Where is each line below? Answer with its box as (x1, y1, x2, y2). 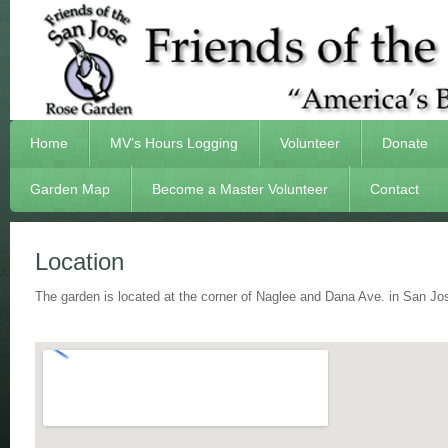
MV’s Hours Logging (110, 135, 238, 151)
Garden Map (30, 181, 110, 197)
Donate (382, 135, 428, 151)
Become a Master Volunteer (152, 181, 328, 197)
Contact (370, 181, 419, 197)
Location (35, 248, 124, 275)
